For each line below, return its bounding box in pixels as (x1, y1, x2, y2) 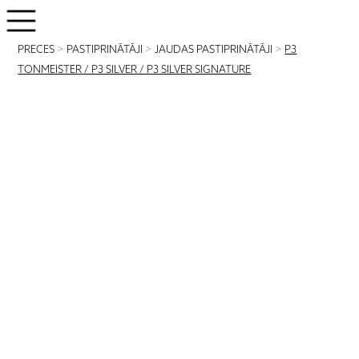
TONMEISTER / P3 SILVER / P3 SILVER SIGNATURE (18, 64, 252, 76)
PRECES (18, 44, 55, 56)
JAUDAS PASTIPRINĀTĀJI (155, 44, 273, 56)
